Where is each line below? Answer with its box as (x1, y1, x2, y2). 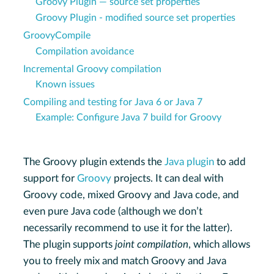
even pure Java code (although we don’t (23, 206, 203, 217)
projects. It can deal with (111, 173, 224, 184)
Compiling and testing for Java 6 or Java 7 (23, 97, 203, 107)
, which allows (188, 239, 251, 250)
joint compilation (115, 239, 189, 250)
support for (23, 173, 78, 184)
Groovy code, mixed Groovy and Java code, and (23, 190, 240, 201)
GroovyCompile (23, 31, 91, 41)
